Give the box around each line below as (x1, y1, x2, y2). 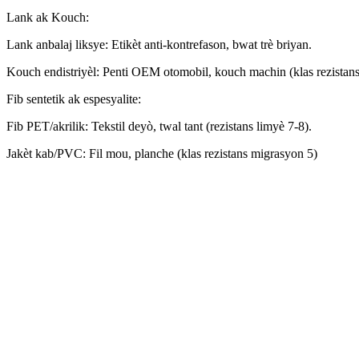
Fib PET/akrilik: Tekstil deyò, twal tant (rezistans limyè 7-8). (6, 119, 312, 134)
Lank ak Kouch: (6, 10, 89, 25)
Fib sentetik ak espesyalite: (6, 92, 141, 107)
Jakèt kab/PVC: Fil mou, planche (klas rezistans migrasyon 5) (6, 147, 317, 161)
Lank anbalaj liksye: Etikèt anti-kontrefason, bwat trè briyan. (6, 38, 312, 52)
